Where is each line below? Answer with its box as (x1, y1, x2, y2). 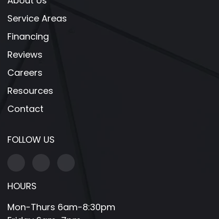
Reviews (7, 48, 43, 61)
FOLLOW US (7, 133, 55, 146)
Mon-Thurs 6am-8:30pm (7, 201, 115, 213)
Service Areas (7, 12, 67, 24)
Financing (7, 30, 49, 43)
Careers (7, 66, 43, 79)
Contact (7, 103, 44, 115)
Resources (7, 85, 53, 97)
